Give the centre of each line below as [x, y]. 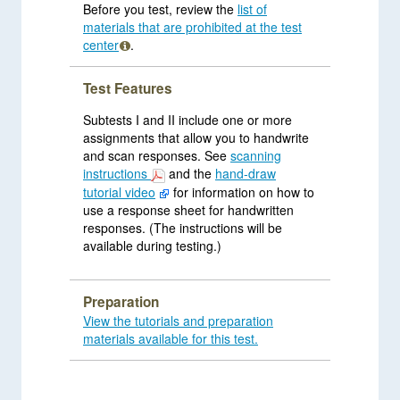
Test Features [128, 89]
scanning [256, 156]
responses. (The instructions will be [116, 227]
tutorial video [119, 192]
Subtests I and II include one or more [187, 120]
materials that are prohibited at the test [192, 27]
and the [192, 174]
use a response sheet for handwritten [188, 209]
